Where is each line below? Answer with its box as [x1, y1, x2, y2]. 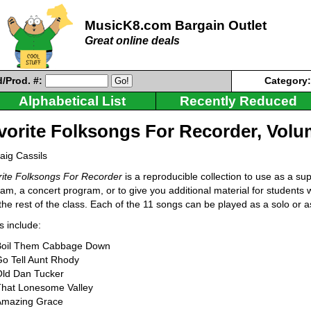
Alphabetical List [19, 94, 126, 108]
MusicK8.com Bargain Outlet [85, 18, 267, 33]
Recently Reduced [180, 94, 298, 108]
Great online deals [85, 34, 180, 47]
